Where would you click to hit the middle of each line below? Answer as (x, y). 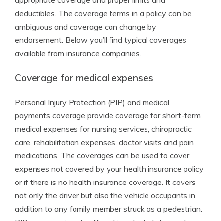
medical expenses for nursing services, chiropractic (103, 129)
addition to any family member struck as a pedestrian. (109, 209)
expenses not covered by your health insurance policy (109, 169)
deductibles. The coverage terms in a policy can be (103, 13)
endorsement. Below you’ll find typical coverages (101, 40)
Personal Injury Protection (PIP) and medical (92, 102)
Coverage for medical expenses (84, 78)
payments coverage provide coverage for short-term (108, 115)
